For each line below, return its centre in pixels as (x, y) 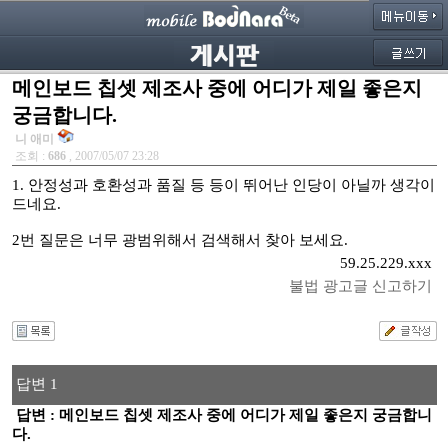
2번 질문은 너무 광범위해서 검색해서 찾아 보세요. (179, 240)
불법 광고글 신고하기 (360, 286)
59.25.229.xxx (385, 263)
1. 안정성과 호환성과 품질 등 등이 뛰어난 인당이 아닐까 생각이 (223, 185)
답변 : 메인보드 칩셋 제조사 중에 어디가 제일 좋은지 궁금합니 (221, 415)
